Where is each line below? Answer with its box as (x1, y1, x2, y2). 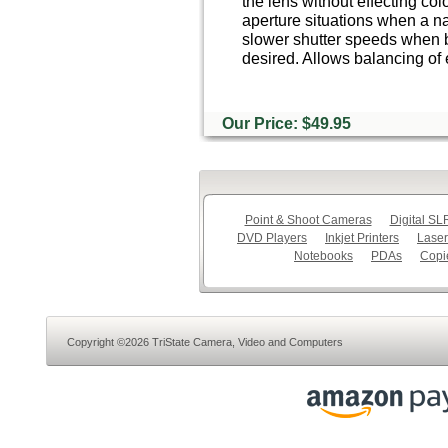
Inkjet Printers (325, 231, 399, 245)
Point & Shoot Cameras (244, 213, 372, 227)
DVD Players (237, 231, 307, 245)
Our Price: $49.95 (218, 115, 351, 132)
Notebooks (294, 249, 353, 263)
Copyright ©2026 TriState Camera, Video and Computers (67, 336, 343, 348)
